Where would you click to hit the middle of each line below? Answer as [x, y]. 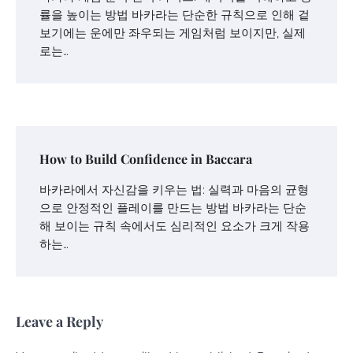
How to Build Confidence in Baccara [146, 159]
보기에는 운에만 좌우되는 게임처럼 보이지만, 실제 [173, 33]
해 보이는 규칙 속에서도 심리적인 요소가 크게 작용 [175, 226]
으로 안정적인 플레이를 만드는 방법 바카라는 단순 [173, 208]
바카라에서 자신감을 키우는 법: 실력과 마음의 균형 [174, 190]
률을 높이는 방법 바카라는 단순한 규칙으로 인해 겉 [175, 15]
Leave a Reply [59, 322]
